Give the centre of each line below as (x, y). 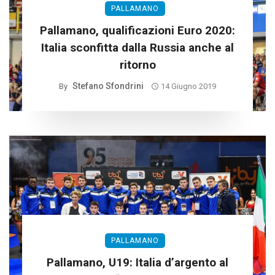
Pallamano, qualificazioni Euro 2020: (137, 31)
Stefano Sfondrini (108, 86)
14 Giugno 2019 (189, 87)
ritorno (137, 65)
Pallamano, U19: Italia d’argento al (137, 263)
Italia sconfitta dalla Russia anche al (137, 48)
